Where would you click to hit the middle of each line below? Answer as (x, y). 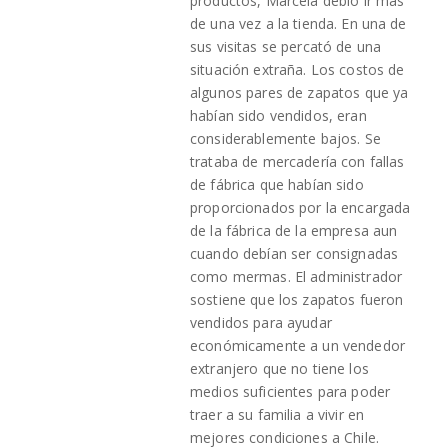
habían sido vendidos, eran (278, 115)
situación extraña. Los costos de (297, 69)
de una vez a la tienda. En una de (298, 23)
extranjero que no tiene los (279, 368)
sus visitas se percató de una (286, 46)
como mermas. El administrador (296, 276)
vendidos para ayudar (261, 322)
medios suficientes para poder (290, 391)
